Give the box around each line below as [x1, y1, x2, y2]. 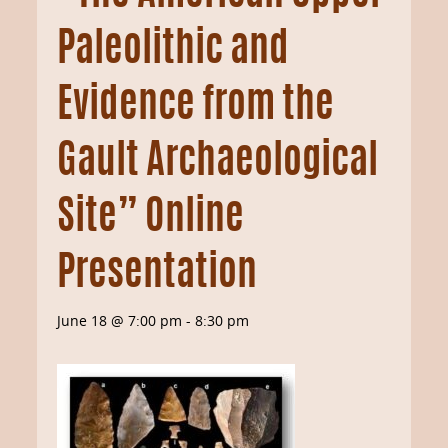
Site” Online [57, 199, 244, 239]
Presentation [57, 255, 257, 295]
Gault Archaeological [57, 143, 378, 183]
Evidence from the [57, 87, 334, 127]
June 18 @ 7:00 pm [57, 311, 182, 330]
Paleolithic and [57, 31, 289, 71]
